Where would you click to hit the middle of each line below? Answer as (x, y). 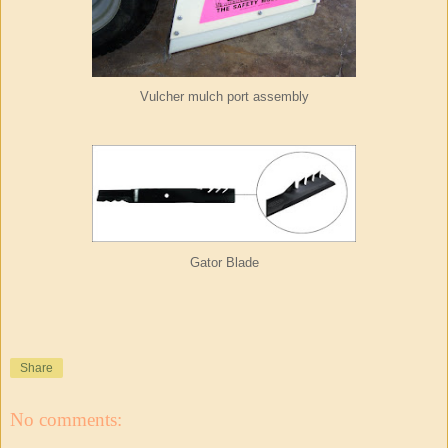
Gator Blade (224, 263)
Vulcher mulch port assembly (224, 97)
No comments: (66, 420)
